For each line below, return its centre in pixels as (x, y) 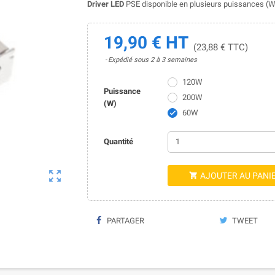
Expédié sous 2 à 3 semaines (152, 60)
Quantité (118, 142)
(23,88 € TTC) (220, 47)
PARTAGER (124, 220)
